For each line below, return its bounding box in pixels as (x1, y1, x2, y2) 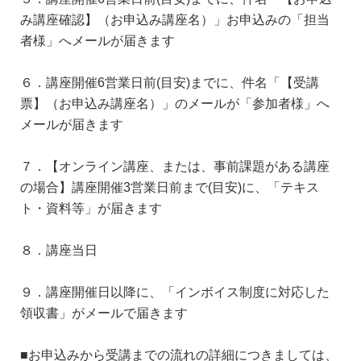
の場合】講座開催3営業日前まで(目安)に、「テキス (20, 180, 319, 193)
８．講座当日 (20, 243, 98, 256)
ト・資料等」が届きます (20, 201, 162, 214)
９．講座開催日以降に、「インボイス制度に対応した (20, 284, 330, 298)
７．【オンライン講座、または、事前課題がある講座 (20, 159, 330, 172)
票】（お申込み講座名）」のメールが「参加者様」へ (20, 96, 330, 110)
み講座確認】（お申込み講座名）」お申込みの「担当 (20, 12, 330, 26)
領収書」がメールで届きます (20, 305, 188, 319)
